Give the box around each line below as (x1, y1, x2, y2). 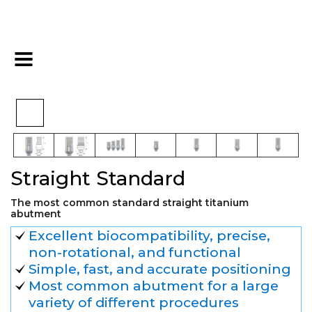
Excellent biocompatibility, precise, (29, 226, 270, 244)
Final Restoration (80, 52, 171, 63)
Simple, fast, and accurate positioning (29, 260, 291, 277)
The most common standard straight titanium (10, 196, 249, 209)
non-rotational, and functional (29, 243, 241, 260)
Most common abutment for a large (29, 276, 279, 294)
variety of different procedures (29, 293, 239, 311)
